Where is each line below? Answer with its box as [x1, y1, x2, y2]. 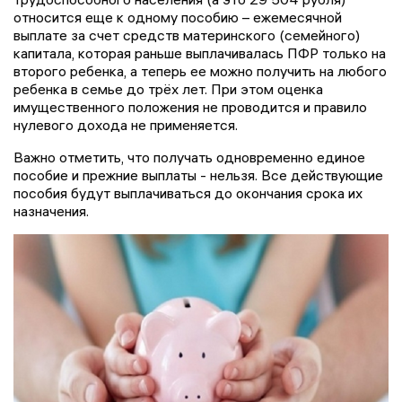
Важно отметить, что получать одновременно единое [13, 147, 365, 166]
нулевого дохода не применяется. [13, 115, 252, 134]
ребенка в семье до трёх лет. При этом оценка [13, 79, 323, 98]
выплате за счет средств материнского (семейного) [13, 25, 360, 44]
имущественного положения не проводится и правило [13, 97, 367, 116]
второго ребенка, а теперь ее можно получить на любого [13, 61, 387, 80]
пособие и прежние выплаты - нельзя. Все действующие [13, 165, 383, 184]
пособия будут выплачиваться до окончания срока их [13, 183, 363, 202]
